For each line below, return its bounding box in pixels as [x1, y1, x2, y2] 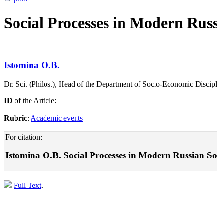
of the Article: [13, 96, 56, 105]
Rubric [4, 113, 27, 122]
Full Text [14, 181, 41, 190]
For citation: [5, 132, 42, 141]
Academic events [31, 113, 83, 122]
